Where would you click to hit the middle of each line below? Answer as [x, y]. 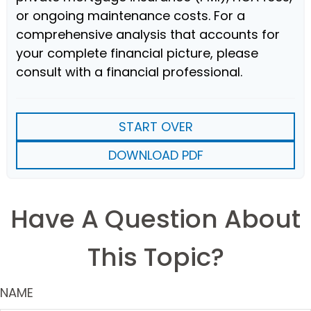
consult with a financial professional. [129, 72]
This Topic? [155, 257]
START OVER [155, 126]
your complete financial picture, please [137, 53]
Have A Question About [155, 219]
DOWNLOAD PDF [155, 155]
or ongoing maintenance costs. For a [131, 15]
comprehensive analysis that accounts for [148, 34]
